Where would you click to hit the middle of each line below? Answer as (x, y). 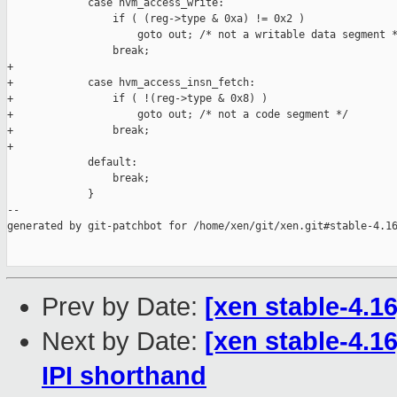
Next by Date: (123, 342)
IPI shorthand (124, 376)
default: (72, 163)
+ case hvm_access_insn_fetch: (131, 83)
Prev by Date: (123, 307)
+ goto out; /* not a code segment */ (178, 115)
